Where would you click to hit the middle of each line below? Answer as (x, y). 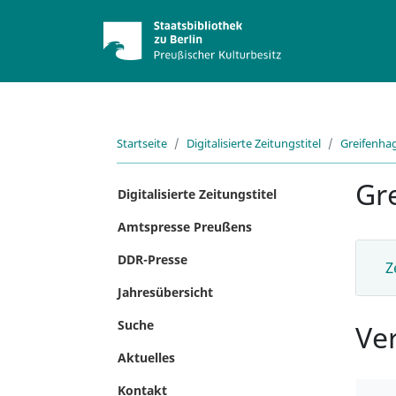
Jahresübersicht (165, 292)
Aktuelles (146, 358)
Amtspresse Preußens (185, 227)
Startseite (142, 143)
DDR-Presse (152, 259)
